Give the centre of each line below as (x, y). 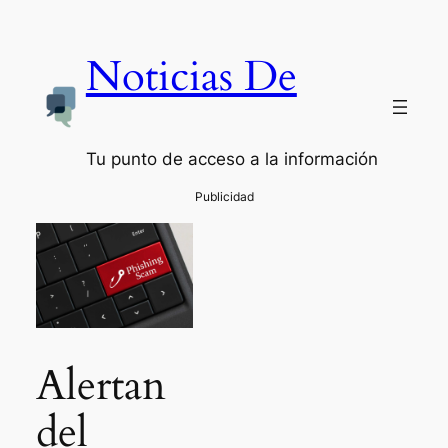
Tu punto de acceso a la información (231, 158)
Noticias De (191, 76)
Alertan (100, 385)
